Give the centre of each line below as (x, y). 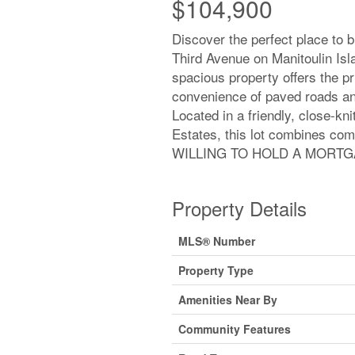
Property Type (216, 270)
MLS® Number (216, 241)
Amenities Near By (227, 300)
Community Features (234, 329)
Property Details (239, 208)
